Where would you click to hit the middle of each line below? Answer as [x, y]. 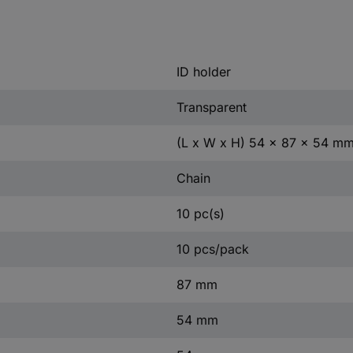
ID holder [203, 71]
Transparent [211, 107]
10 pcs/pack [212, 249]
